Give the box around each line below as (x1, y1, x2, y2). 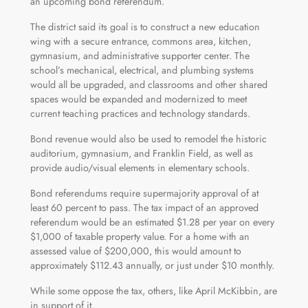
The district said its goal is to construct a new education (30, 19, 260, 34)
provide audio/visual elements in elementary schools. (30, 160, 250, 175)
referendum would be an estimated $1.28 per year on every (30, 214, 274, 229)
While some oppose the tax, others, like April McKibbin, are (30, 283, 277, 298)
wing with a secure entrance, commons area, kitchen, (30, 34, 251, 48)
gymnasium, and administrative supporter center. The (30, 48, 250, 63)
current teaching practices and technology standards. (30, 106, 250, 120)
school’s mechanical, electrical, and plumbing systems (30, 63, 254, 77)
